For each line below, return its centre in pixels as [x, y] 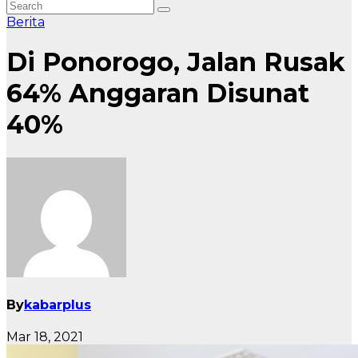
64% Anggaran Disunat [158, 93]
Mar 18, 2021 [45, 337]
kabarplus [58, 305]
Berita [26, 22]
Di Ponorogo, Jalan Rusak [176, 62]
